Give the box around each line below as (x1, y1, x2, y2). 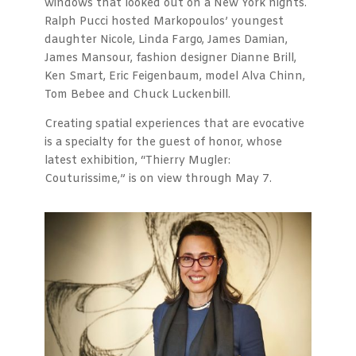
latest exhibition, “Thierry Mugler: (44, 153, 230, 168)
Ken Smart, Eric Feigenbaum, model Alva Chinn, (44, 69, 305, 84)
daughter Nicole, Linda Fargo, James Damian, (44, 33, 288, 48)
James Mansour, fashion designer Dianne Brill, (44, 51, 296, 66)
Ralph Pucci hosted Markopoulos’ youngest (44, 14, 284, 29)
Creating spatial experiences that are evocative (44, 117, 304, 132)
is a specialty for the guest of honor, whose (44, 135, 282, 150)
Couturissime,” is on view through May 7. (44, 172, 272, 187)
